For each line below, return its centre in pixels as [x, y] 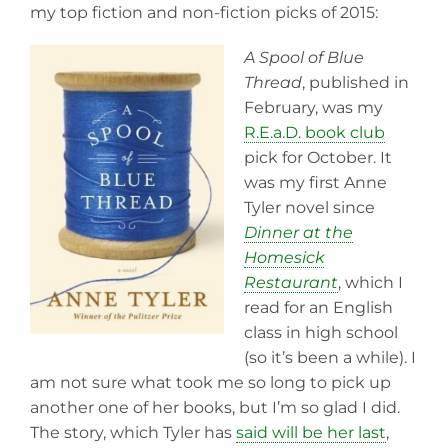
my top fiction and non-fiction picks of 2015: [204, 13]
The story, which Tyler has [133, 432]
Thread [273, 82]
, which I [370, 282]
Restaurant [291, 282]
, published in [355, 82]
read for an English [318, 307]
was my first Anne [315, 182]
